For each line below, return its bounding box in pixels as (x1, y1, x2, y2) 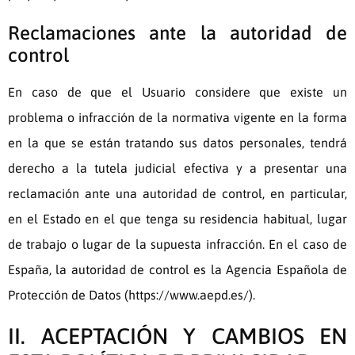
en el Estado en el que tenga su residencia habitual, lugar (8, 212, 347, 227)
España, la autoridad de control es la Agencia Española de (8, 262, 347, 277)
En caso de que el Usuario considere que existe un (8, 85, 347, 100)
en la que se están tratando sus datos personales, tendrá (8, 136, 347, 151)
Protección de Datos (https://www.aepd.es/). (8, 288, 255, 303)
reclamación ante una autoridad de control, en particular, (8, 186, 347, 201)
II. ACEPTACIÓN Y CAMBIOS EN (8, 323, 347, 349)
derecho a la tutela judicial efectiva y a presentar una (8, 161, 347, 176)
